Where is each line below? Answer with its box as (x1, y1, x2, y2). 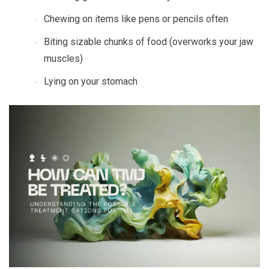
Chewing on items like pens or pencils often (44, 13, 228, 25)
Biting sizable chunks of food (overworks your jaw (44, 36, 253, 47)
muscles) (44, 53, 83, 64)
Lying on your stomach (44, 76, 138, 87)
